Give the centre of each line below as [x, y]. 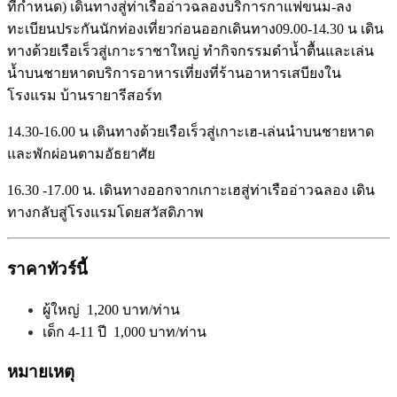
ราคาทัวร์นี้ [47, 269]
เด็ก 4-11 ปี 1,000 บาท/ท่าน [125, 331]
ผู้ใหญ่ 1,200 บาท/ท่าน [111, 309]
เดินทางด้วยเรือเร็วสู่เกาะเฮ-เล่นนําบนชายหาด [233, 132]
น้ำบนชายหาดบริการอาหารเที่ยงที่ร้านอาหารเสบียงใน [174, 74]
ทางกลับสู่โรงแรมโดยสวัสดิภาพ [105, 213]
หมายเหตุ [41, 372]
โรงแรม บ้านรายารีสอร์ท [85, 96]
